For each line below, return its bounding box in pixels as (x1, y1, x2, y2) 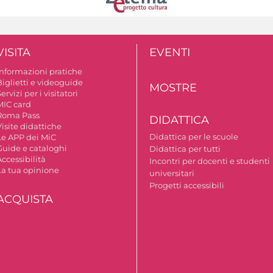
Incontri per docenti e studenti (149, 155, 271, 166)
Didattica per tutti (149, 143, 221, 154)
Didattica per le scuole (149, 131, 239, 141)
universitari (149, 168, 195, 178)
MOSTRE (149, 80, 197, 94)
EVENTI (149, 45, 191, 59)
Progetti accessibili (149, 180, 225, 190)
